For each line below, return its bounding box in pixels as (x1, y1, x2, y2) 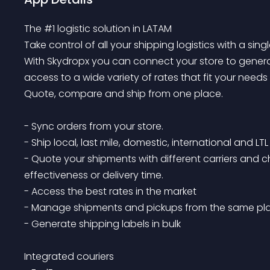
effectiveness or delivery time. (24, 168, 163, 182)
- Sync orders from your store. (24, 119, 163, 133)
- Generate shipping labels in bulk (24, 217, 181, 231)
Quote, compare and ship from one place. (24, 87, 225, 101)
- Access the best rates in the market (24, 184, 196, 198)
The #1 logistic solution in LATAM (24, 22, 172, 36)
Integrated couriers (24, 250, 114, 263)
